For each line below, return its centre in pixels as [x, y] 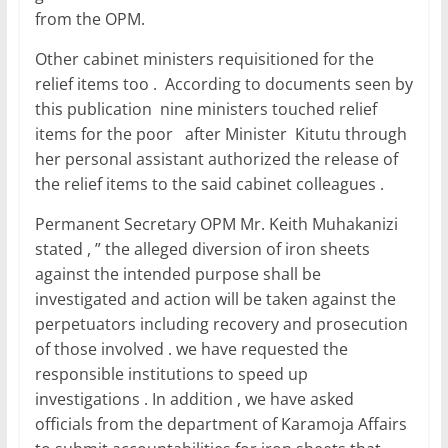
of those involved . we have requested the [191, 349]
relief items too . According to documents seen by [223, 84]
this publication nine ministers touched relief [205, 109]
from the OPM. [91, 19]
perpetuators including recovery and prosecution [221, 324]
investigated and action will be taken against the [215, 299]
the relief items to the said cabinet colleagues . [209, 184]
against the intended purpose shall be [177, 274]
